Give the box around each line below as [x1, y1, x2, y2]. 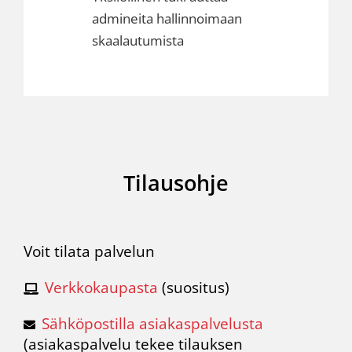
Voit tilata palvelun [24, 240, 159, 262]
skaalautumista [91, 31, 184, 49]
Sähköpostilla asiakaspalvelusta [41, 313, 263, 334]
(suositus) [157, 277, 229, 298]
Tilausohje [123, 167, 229, 197]
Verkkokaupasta [44, 277, 158, 298]
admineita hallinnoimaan [91, 9, 242, 27]
